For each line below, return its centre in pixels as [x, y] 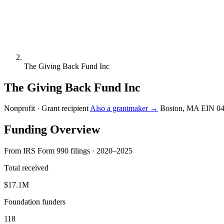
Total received [26, 168]
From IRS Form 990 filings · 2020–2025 [68, 151]
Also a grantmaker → [124, 108]
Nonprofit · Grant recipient [46, 108]
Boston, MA [179, 108]
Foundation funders [35, 202]
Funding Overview [52, 130]
